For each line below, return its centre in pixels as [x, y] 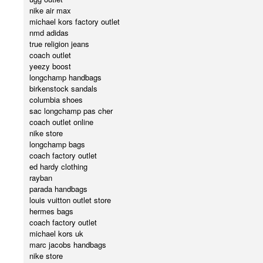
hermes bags [51, 211]
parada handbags [58, 189]
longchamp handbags [65, 77]
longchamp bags [57, 144]
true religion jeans [59, 44]
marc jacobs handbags [68, 245]
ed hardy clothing [58, 167]
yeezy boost [50, 66]
